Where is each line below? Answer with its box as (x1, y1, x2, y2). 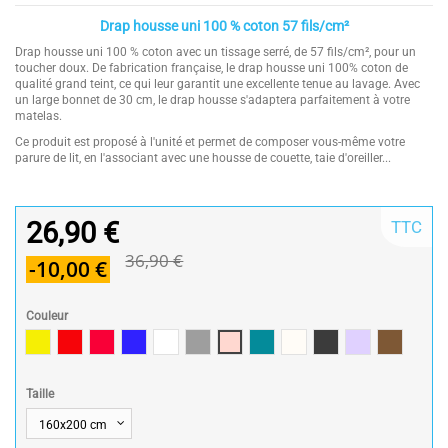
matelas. (15, 109, 62, 124)
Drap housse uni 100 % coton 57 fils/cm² (99, 18, 349, 35)
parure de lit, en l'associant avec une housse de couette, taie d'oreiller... (15, 150, 391, 165)
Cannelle (389, 334, 436, 349)
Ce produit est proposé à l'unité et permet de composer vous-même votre (15, 134, 405, 149)
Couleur (26, 309, 68, 324)
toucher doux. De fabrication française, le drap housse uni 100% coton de (15, 61, 408, 76)
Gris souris (197, 334, 254, 349)
